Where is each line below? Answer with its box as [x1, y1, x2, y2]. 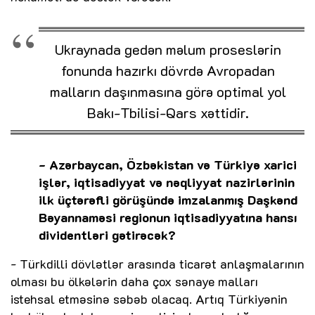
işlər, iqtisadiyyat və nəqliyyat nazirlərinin [39, 174, 295, 191]
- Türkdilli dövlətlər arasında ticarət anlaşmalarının [11, 255, 304, 273]
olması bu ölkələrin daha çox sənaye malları [11, 273, 258, 290]
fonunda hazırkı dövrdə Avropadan [61, 61, 275, 80]
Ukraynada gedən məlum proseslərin [55, 40, 281, 59]
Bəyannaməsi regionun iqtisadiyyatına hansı [39, 209, 297, 226]
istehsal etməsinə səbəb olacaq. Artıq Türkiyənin [11, 290, 288, 308]
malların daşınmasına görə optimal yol [50, 82, 286, 101]
